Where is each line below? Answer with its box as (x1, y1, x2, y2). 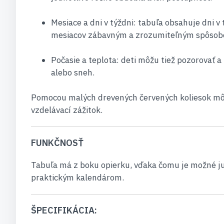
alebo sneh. (51, 67, 94, 78)
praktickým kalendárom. (31, 172, 124, 183)
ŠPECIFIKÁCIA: (31, 204, 97, 216)
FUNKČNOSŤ (31, 137, 83, 148)
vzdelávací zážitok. (31, 104, 102, 115)
